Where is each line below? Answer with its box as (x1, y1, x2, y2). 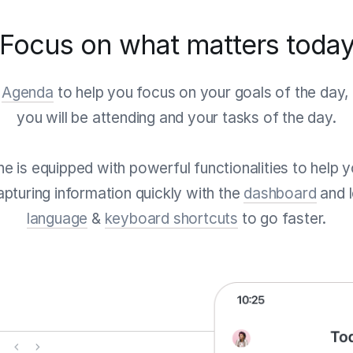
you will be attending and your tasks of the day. (17, 108, 336, 127)
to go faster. (238, 209, 327, 228)
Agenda (2, 83, 54, 102)
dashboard (243, 184, 317, 203)
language (26, 209, 88, 228)
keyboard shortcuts (104, 209, 238, 228)
